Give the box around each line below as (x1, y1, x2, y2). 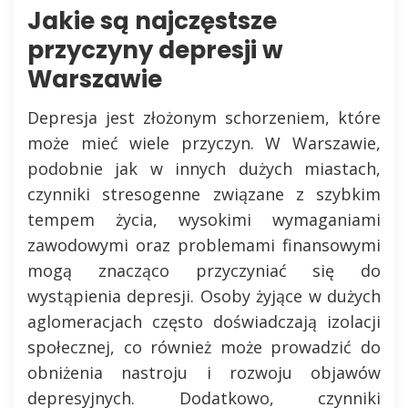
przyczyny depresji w (27, 34, 283, 66)
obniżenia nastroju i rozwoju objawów (27, 362, 381, 383)
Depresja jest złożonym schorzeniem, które (27, 107, 381, 128)
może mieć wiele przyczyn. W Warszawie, (27, 132, 381, 154)
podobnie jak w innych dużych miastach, (27, 158, 381, 179)
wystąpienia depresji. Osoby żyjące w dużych (27, 285, 381, 307)
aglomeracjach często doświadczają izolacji (27, 311, 381, 332)
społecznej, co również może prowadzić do (27, 336, 381, 358)
